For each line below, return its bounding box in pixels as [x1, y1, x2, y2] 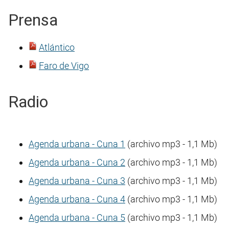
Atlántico [39, 42, 75, 53]
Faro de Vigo [39, 60, 89, 72]
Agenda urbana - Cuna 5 [29, 212, 125, 223]
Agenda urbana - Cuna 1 [29, 139, 125, 150]
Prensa [8, 10, 58, 30]
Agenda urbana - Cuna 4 [29, 194, 125, 205]
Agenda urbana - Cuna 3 [29, 175, 125, 187]
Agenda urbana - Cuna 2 [29, 157, 125, 168]
